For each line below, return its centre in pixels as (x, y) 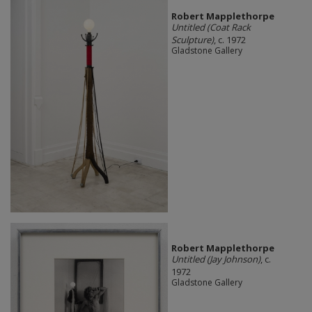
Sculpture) (192, 40)
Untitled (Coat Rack (211, 28)
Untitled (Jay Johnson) (216, 259)
